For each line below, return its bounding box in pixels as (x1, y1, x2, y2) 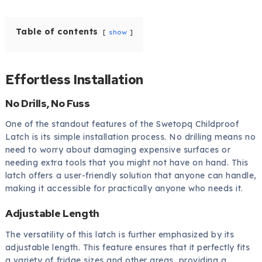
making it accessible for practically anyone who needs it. (5, 183, 243, 194)
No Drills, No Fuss (5, 96, 90, 110)
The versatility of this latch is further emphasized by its (5, 229, 235, 240)
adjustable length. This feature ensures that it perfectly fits (5, 242, 250, 253)
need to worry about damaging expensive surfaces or (5, 144, 231, 156)
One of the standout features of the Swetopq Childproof (5, 119, 239, 130)
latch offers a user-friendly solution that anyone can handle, (5, 170, 257, 181)
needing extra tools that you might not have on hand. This (5, 157, 249, 168)
